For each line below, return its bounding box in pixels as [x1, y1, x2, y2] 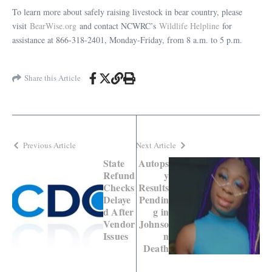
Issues [103, 228, 129, 243]
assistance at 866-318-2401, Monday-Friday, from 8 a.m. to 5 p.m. [12, 33, 242, 46]
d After [103, 204, 134, 219]
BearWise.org [30, 19, 76, 32]
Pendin [138, 192, 169, 206]
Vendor [103, 216, 135, 231]
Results [138, 180, 169, 194]
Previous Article [23, 139, 76, 151]
